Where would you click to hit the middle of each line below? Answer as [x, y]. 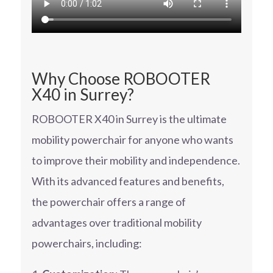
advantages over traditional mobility [116, 223]
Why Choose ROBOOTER [121, 79]
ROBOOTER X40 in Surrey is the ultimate [129, 119]
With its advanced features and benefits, [128, 181]
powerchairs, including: [87, 243]
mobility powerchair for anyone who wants [132, 140]
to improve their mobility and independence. [136, 161]
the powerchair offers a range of [108, 202]
